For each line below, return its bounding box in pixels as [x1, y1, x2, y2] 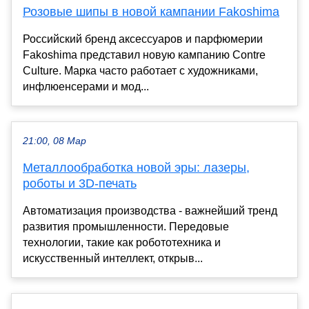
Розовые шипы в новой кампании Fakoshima [23, 4, 279, 19]
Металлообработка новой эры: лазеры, [23, 160, 250, 175]
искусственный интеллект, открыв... [23, 252, 203, 264]
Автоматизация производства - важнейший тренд [23, 204, 277, 217]
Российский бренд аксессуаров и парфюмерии [23, 32, 263, 45]
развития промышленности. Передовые [23, 220, 229, 232]
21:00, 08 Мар [23, 135, 86, 146]
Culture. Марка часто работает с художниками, [23, 64, 258, 77]
